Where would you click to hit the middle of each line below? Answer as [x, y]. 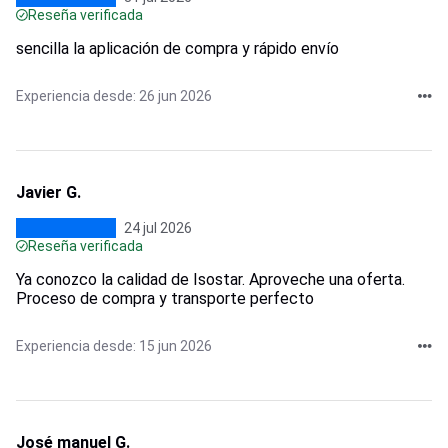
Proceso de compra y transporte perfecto [165, 298]
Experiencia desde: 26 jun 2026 [114, 95]
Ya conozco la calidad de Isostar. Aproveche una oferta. [210, 279]
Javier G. [48, 192]
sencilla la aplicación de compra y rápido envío [177, 48]
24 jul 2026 [158, 227]
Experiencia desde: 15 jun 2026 [114, 345]
